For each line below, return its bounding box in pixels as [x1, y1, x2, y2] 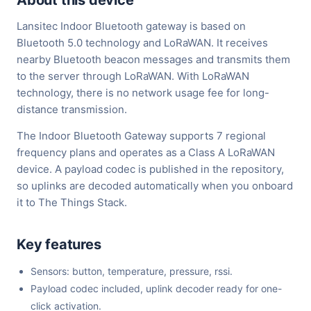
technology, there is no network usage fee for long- [17, 86, 269, 100]
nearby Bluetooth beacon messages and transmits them [17, 53, 290, 67]
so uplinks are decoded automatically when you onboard [17, 179, 293, 193]
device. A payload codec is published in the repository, [17, 162, 284, 176]
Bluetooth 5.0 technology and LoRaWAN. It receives [17, 36, 268, 50]
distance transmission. [17, 103, 127, 117]
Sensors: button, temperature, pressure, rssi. [31, 265, 233, 278]
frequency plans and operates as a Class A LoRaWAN [17, 146, 275, 160]
